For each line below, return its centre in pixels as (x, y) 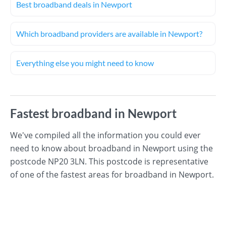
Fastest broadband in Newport (93, 113)
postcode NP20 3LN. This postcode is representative (109, 161)
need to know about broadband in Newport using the (111, 148)
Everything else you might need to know (85, 63)
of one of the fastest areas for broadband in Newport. (112, 175)
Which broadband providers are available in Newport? (109, 34)
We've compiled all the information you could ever (105, 135)
